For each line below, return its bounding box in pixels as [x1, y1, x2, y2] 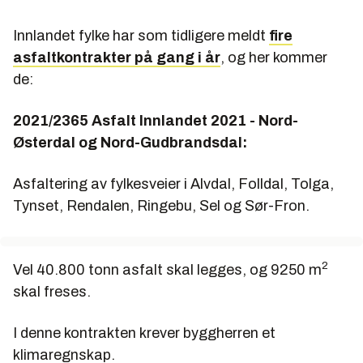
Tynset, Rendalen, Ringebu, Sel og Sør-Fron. [13, 198, 310, 215]
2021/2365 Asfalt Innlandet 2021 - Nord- [13, 113, 298, 130]
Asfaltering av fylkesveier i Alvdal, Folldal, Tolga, [13, 176, 334, 193]
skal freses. [13, 284, 91, 301]
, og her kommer [220, 49, 327, 66]
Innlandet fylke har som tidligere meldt [13, 28, 269, 45]
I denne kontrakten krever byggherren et [13, 325, 275, 342]
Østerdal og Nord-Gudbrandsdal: [13, 135, 247, 152]
